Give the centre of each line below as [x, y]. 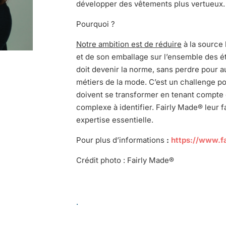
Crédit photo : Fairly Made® [125, 160]
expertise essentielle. [115, 120]
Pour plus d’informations [120, 140]
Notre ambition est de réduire [129, 44]
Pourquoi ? [95, 24]
